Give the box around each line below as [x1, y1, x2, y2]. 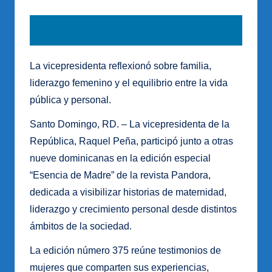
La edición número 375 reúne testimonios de [30, 245, 221, 256]
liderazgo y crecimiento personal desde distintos [30, 203, 237, 214]
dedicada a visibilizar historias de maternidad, [30, 186, 226, 197]
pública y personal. [30, 94, 111, 105]
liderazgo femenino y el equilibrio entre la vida [30, 77, 228, 88]
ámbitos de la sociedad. [30, 220, 132, 231]
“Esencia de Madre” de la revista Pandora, [30, 169, 211, 180]
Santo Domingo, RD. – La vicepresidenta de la [30, 118, 229, 129]
